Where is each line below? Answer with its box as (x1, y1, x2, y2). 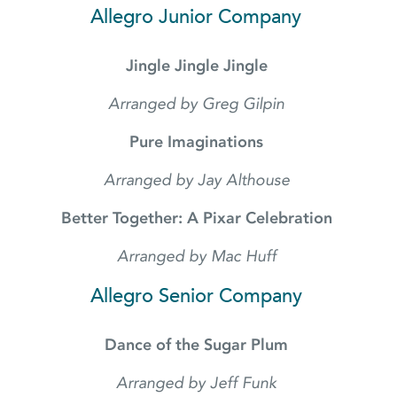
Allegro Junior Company (90, 4, 307, 29)
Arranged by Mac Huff (116, 246, 281, 267)
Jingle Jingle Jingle (125, 56, 272, 76)
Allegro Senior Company (90, 284, 307, 308)
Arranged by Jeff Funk (116, 373, 281, 393)
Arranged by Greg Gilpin (108, 94, 289, 114)
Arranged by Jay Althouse (103, 170, 294, 191)
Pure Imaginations (129, 132, 268, 152)
